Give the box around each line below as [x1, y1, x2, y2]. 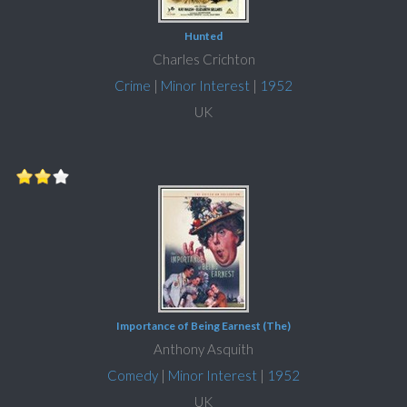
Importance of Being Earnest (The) [116, 319, 291, 333]
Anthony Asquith [154, 341, 253, 358]
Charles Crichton [152, 51, 255, 68]
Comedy [107, 367, 158, 384]
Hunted [184, 29, 223, 44]
